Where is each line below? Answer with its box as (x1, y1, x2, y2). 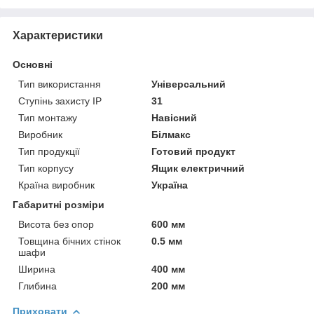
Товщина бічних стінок (18, 235, 121, 247)
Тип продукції (18, 145, 80, 157)
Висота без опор (18, 218, 94, 230)
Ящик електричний (151, 162, 245, 174)
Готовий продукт (151, 145, 236, 157)
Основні (13, 58, 53, 70)
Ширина (18, 263, 55, 275)
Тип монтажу (18, 111, 77, 123)
